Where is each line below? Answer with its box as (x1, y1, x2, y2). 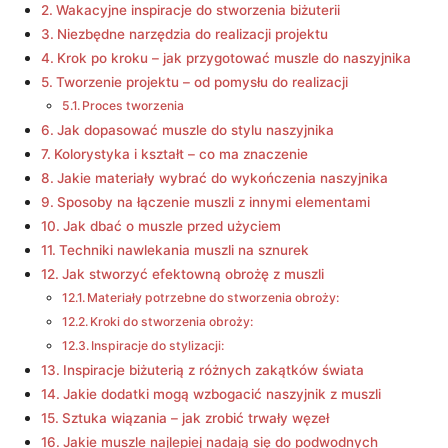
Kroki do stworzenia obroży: (90, 314, 254, 329)
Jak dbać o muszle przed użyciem (62, 218, 281, 234)
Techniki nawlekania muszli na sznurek (58, 242, 309, 258)
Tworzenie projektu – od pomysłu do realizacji (55, 74, 348, 90)
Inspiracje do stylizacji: (91, 338, 225, 353)
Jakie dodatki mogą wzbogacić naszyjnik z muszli (62, 386, 381, 402)
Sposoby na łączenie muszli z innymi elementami (56, 194, 370, 210)
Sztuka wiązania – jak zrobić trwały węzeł (61, 410, 329, 426)
